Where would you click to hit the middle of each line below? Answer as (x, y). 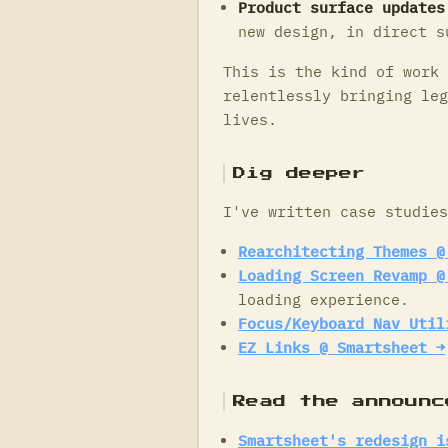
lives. (250, 119)
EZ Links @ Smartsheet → (341, 348)
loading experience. (323, 300)
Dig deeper (299, 173)
